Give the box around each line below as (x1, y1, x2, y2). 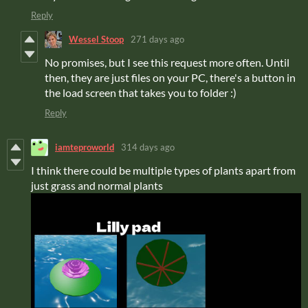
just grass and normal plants (31, 178, 163, 192)
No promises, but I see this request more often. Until (45, 55, 289, 69)
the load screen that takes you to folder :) (45, 85, 236, 99)
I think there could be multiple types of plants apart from (31, 163, 296, 177)
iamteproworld (55, 142, 114, 153)
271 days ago (131, 34, 184, 45)
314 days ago (121, 142, 175, 153)
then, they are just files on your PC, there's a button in (45, 70, 296, 84)
